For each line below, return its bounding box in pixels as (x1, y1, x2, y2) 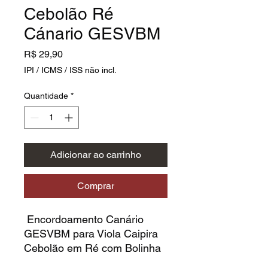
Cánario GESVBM (24, 23, 160, 43)
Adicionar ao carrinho (50, 148, 141, 160)
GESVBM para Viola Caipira (24, 227, 158, 240)
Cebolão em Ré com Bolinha (24, 241, 161, 254)
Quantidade (24, 90, 68, 100)
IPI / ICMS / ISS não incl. (24, 65, 117, 75)
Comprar (77, 179, 114, 191)
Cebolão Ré (24, 4, 114, 23)
